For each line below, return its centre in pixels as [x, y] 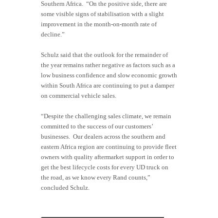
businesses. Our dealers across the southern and [103, 137]
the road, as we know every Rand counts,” [96, 178]
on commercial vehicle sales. [79, 96]
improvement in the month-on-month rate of [99, 24]
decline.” [53, 35]
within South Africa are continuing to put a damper [108, 86]
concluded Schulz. [67, 188]
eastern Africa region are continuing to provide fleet [109, 147]
